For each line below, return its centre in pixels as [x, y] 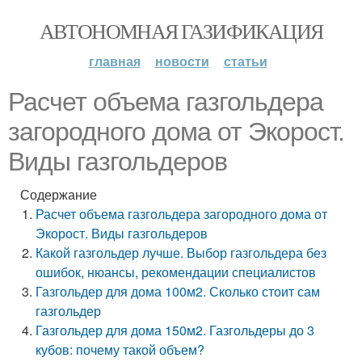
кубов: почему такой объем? [120, 349]
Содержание [59, 194]
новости [182, 61]
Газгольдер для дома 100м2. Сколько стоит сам [178, 291]
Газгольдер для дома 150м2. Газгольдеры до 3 [175, 330]
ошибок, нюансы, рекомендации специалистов [176, 272]
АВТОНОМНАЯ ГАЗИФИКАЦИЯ [181, 31]
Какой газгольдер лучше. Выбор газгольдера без [181, 253]
